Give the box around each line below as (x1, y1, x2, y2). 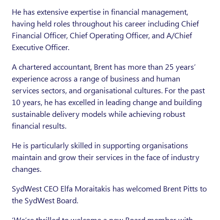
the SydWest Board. (12, 195, 80, 206)
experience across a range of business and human (12, 73, 180, 84)
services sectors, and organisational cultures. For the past (12, 85, 205, 96)
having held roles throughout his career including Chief (12, 18, 199, 29)
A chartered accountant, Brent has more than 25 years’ (12, 61, 196, 72)
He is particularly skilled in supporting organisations (12, 140, 188, 151)
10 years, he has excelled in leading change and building (12, 97, 202, 108)
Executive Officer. (12, 42, 71, 53)
